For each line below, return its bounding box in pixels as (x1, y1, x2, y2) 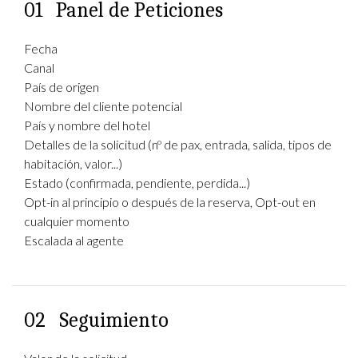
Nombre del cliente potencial (24, 98, 182, 113)
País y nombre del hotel (24, 117, 150, 133)
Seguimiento (59, 308, 169, 332)
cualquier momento (24, 213, 129, 229)
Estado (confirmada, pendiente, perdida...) (24, 175, 250, 190)
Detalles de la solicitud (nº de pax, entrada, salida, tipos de (24, 137, 332, 152)
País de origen (24, 79, 99, 94)
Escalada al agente (24, 233, 124, 248)
